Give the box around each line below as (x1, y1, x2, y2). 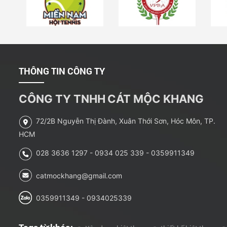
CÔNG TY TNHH (19, 92, 105, 106)
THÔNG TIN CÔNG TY (19, 65, 105, 78)
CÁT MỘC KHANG (107, 92, 206, 106)
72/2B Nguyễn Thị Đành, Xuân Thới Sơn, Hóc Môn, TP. (32, 117, 215, 126)
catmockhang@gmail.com (36, 171, 122, 180)
